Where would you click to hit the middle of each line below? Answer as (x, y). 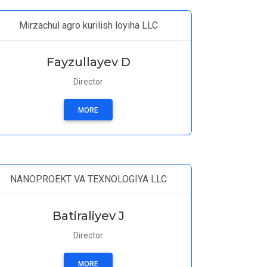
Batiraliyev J (88, 216)
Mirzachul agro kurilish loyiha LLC (88, 25)
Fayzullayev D (88, 62)
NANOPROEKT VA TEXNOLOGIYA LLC (88, 179)
